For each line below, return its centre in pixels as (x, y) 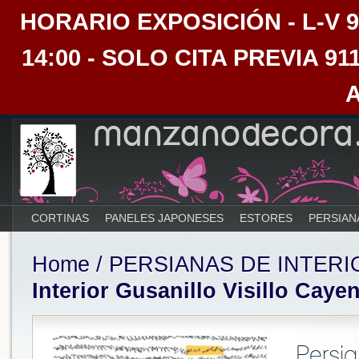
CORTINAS (60, 218)
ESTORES (266, 218)
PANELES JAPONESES (164, 218)
